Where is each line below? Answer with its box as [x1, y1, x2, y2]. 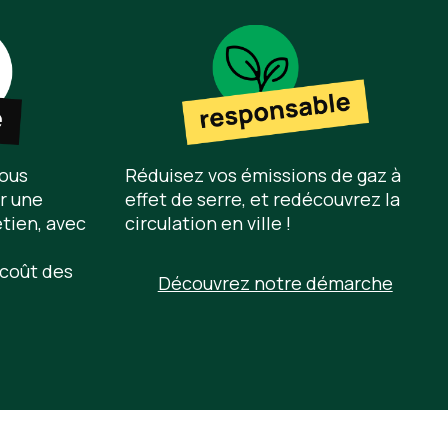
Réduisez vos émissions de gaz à [125, 163, 402, 188]
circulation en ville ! [125, 211, 292, 236]
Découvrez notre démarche [157, 271, 393, 296]
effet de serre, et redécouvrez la [125, 187, 401, 212]
